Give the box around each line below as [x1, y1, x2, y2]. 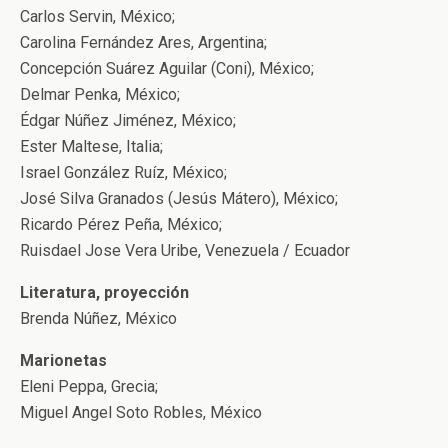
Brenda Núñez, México [20, 309, 177, 328]
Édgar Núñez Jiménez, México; [20, 111, 236, 130]
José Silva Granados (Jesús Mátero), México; [20, 189, 338, 208]
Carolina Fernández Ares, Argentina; [20, 33, 267, 52]
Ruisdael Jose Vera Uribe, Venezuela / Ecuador [20, 241, 350, 260]
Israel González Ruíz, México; [20, 163, 227, 182]
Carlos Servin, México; [20, 7, 175, 26]
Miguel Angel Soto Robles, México [20, 403, 262, 422]
